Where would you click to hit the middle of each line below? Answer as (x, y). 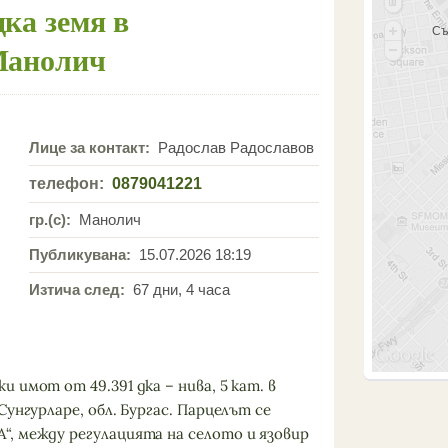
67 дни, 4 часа (179, 290)
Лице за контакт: (89, 148)
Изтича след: (77, 290)
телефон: (66, 183)
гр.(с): (50, 220)
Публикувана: (80, 255)
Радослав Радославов (234, 148)
